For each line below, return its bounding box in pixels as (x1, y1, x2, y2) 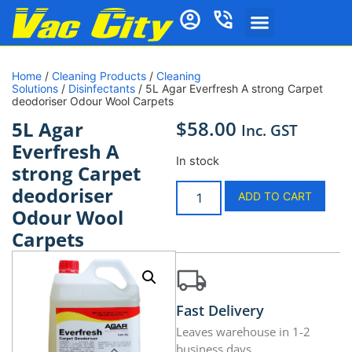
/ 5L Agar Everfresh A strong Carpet (135, 82, 323, 96)
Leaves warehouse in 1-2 (176, 324, 310, 340)
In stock (176, 153, 219, 168)
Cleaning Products (52, 69, 146, 83)
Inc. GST (241, 119, 298, 141)
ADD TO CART (238, 189, 313, 203)
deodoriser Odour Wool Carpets (12, 94, 174, 108)
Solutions (12, 82, 58, 96)
